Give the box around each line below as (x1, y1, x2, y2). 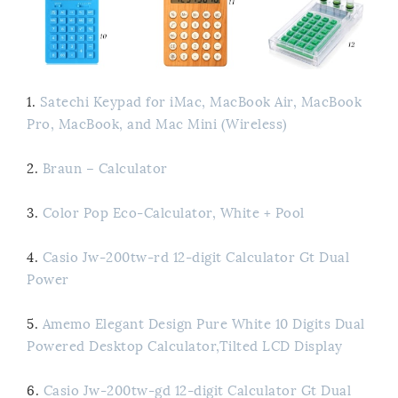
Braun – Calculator (42, 160, 168, 177)
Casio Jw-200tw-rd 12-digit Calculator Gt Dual (42, 249, 349, 266)
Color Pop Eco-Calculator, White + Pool (42, 204, 305, 221)
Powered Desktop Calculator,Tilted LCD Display (27, 338, 343, 354)
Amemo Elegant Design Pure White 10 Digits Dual (42, 315, 365, 332)
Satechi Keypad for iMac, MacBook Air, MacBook (39, 93, 362, 110)
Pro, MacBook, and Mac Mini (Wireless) (27, 115, 288, 132)
